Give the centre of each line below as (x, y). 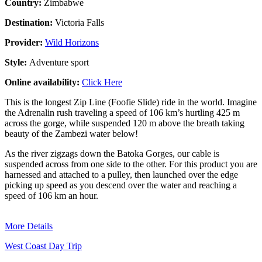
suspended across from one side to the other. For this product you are (131, 164)
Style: (17, 62)
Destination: (30, 22)
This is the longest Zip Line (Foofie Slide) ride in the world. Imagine (131, 102)
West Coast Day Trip (43, 246)
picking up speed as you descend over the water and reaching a (121, 185)
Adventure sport (59, 62)
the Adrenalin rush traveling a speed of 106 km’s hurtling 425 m (122, 112)
